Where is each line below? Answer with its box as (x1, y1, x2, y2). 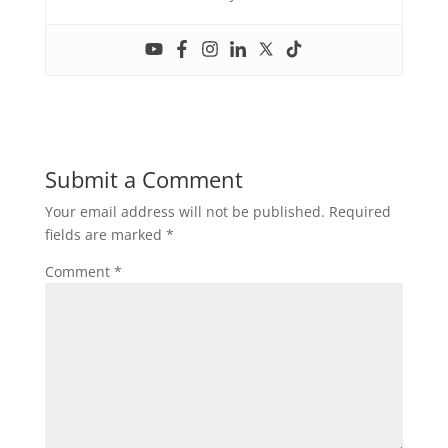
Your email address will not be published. (44, 201, 325, 221)
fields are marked (44, 224, 166, 244)
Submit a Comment (44, 163, 243, 194)
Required (328, 201, 391, 221)
